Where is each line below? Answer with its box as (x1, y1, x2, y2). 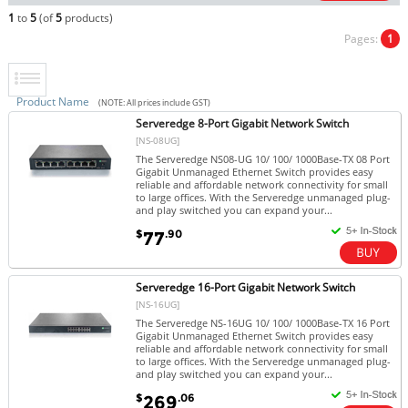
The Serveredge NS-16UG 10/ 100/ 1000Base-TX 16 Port (136, 315, 391, 330)
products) (61, 9, 113, 25)
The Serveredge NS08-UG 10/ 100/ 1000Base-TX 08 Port (136, 151, 391, 166)
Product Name (15, 93, 89, 109)
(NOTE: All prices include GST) (97, 96, 210, 108)
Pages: (344, 30, 382, 46)
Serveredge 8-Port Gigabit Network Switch (136, 115, 350, 131)
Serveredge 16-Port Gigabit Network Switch (136, 279, 356, 295)
